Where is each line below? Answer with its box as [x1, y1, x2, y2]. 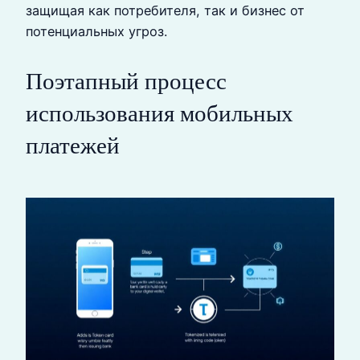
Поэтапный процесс [26, 68, 227, 95]
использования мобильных [26, 100, 293, 127]
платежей [26, 133, 120, 159]
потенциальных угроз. [26, 23, 167, 40]
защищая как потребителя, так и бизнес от [26, 2, 305, 19]
